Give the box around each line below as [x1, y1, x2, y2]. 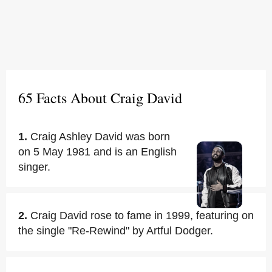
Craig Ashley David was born [30, 131, 170, 143]
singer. [18, 161, 50, 173]
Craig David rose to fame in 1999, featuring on [30, 209, 254, 222]
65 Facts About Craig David [18, 88, 182, 107]
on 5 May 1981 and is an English [18, 146, 177, 158]
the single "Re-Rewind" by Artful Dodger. [18, 225, 213, 237]
